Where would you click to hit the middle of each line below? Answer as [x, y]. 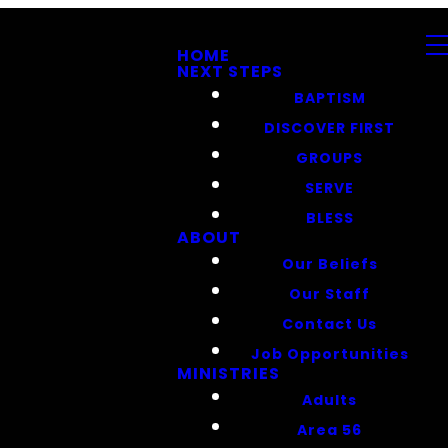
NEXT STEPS [230, 71]
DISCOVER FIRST [329, 127]
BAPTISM [329, 97]
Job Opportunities [329, 353]
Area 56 [329, 429]
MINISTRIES [228, 373]
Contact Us [329, 323]
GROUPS [329, 157]
